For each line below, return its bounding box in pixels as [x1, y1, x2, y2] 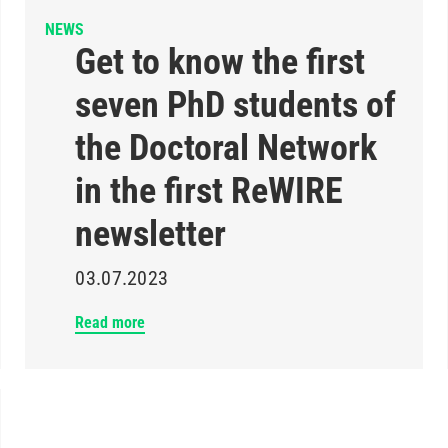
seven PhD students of [75, 84, 397, 126]
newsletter [75, 213, 227, 255]
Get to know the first [75, 41, 366, 83]
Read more [75, 313, 146, 332]
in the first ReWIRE [75, 170, 344, 212]
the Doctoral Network [75, 127, 378, 169]
